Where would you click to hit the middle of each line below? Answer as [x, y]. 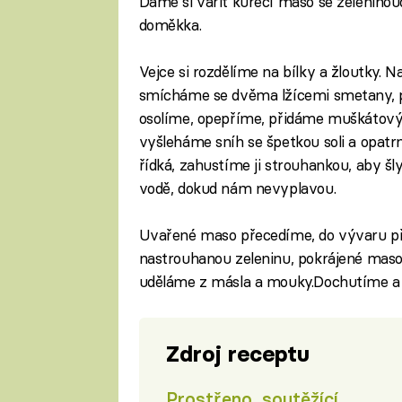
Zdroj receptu [237, 354]
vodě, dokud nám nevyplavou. [237, 188]
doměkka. [170, 24]
